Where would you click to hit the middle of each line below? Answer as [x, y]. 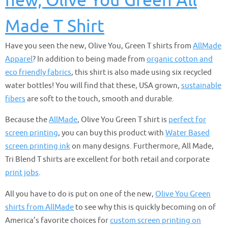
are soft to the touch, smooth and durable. [100, 99]
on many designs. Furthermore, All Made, [142, 146]
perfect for [187, 120]
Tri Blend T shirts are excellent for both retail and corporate [107, 160]
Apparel [19, 59]
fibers [15, 99]
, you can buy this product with [112, 133]
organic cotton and [180, 59]
